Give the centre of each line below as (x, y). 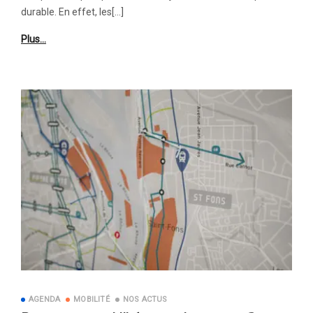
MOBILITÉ (92, 300)
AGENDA (45, 300)
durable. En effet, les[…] (72, 12)
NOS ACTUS (145, 300)
